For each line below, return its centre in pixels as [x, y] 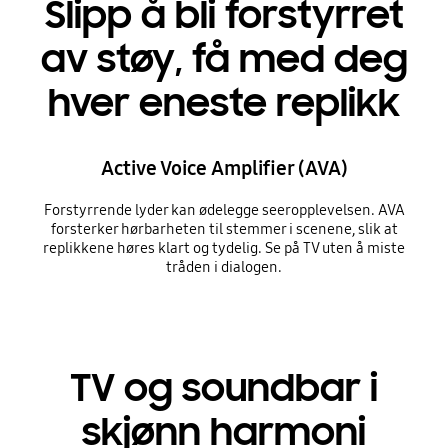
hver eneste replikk [224, 103]
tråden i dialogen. [224, 266]
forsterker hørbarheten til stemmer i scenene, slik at [224, 228]
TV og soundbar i [224, 388]
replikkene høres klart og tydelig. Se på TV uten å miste [224, 247]
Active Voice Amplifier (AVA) [224, 167]
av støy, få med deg [224, 59]
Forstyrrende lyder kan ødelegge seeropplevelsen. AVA [224, 209]
